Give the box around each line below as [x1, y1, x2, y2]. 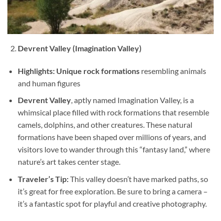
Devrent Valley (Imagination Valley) [17, 43, 142, 53]
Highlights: [17, 66, 55, 75]
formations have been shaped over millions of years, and [17, 132, 206, 142]
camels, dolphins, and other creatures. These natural [17, 120, 192, 130]
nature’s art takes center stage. [17, 157, 120, 167]
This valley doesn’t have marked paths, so [68, 174, 208, 184]
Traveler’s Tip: [17, 174, 69, 184]
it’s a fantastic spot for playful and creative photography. [17, 198, 207, 208]
